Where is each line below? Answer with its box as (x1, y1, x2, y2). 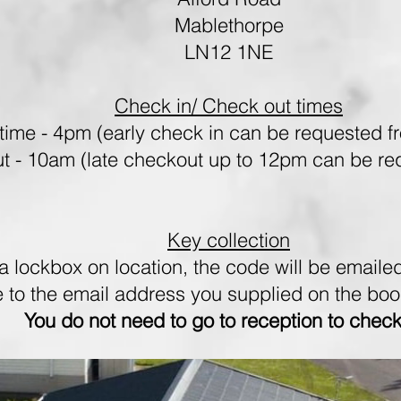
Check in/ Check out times (115, 93, 343, 118)
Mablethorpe (174, 13, 284, 38)
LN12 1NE (184, 39, 273, 64)
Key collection (167, 227, 290, 252)
